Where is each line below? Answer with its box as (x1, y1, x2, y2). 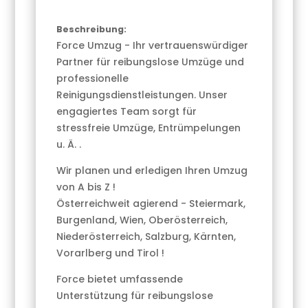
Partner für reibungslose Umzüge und (56, 55, 245, 69)
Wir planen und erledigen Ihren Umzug (56, 164, 248, 178)
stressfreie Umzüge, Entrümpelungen (56, 121, 241, 135)
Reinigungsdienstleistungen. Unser (56, 88, 228, 102)
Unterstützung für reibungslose (56, 289, 214, 303)
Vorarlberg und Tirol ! (56, 246, 165, 261)
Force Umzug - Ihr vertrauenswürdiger (56, 38, 249, 53)
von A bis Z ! (56, 180, 116, 195)
